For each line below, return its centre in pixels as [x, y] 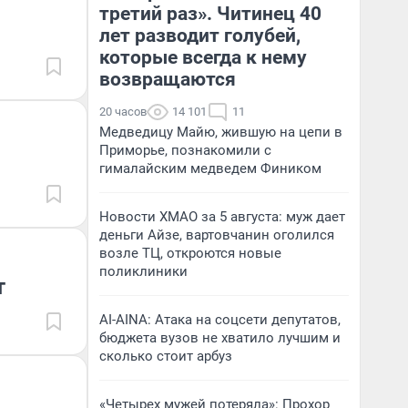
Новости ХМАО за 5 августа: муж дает [222, 217]
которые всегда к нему [203, 57]
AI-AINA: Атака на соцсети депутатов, [220, 320]
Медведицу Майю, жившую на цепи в [221, 132]
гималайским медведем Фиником [210, 168]
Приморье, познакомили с [185, 150]
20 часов [123, 112]
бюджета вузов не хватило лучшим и [220, 338]
